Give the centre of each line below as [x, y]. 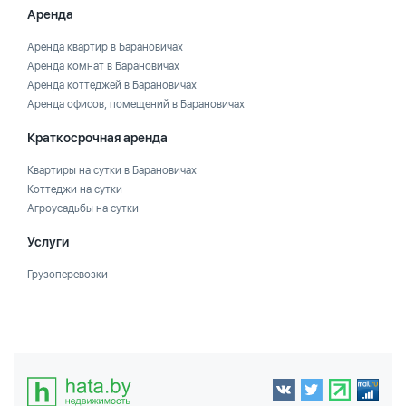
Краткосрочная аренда [97, 138]
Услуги [48, 242]
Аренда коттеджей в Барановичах [112, 85]
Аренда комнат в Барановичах [103, 66]
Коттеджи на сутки [75, 189]
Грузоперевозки [68, 275]
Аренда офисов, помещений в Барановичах [136, 104]
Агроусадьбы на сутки [83, 208]
